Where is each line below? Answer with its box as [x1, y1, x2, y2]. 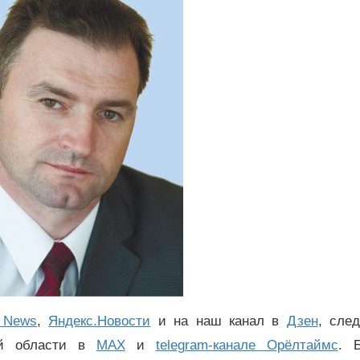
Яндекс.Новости [48, 313, 151, 329]
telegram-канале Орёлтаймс [155, 337, 338, 354]
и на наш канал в [150, 313, 287, 329]
